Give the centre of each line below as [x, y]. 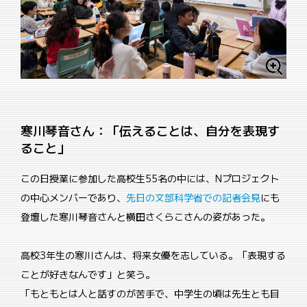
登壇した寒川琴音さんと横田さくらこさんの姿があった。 [145, 217]
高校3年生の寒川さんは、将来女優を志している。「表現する [153, 255]
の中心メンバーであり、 [73, 198]
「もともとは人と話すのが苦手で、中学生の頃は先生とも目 [150, 294]
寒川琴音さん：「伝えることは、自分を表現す [150, 131]
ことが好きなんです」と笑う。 [88, 274]
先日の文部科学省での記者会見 [193, 198]
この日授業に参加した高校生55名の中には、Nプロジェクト [150, 179]
